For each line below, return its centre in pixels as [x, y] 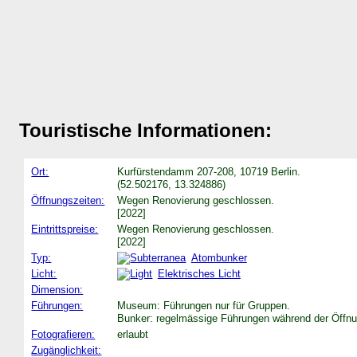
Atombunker [219, 257]
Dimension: [57, 289]
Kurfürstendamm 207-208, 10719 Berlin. [209, 171]
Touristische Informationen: [145, 130]
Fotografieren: [63, 334]
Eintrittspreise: [65, 229]
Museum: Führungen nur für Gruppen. [204, 305]
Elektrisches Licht [199, 273]
